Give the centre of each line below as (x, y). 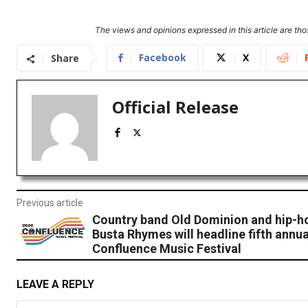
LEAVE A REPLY (55, 285)
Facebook (163, 58)
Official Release (175, 107)
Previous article (50, 203)
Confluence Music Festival (166, 249)
